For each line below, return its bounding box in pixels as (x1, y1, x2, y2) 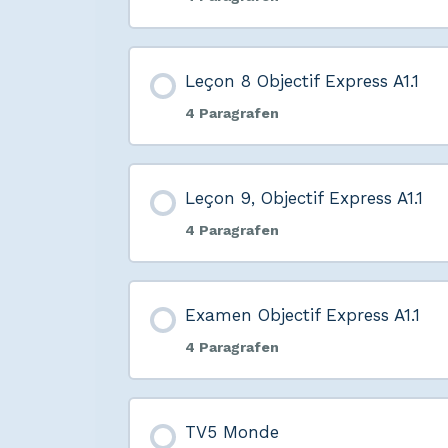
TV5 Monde (184, 422, 279, 443)
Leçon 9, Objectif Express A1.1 (184, 188, 423, 209)
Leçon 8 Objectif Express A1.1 (184, 71, 419, 92)
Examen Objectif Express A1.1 (184, 305, 420, 326)
